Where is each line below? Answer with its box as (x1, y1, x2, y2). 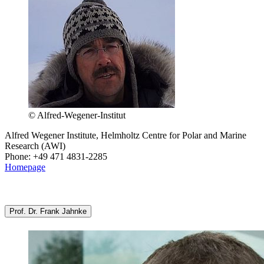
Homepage (5, 162, 45, 173)
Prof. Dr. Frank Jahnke (9, 207, 87, 216)
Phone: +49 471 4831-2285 (5, 151, 107, 162)
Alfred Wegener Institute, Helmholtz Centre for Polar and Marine (5, 130, 246, 141)
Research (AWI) (5, 141, 65, 151)
